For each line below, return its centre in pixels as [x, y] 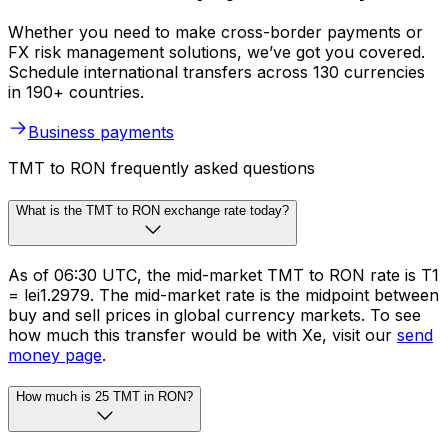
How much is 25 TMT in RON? [104, 397]
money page [55, 354]
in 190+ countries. [76, 92]
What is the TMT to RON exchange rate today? [152, 210]
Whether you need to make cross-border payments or [215, 32]
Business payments [101, 132]
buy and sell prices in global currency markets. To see [214, 314]
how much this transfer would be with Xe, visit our [202, 334]
